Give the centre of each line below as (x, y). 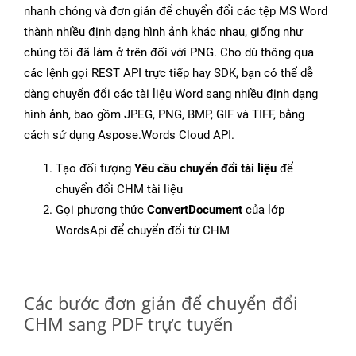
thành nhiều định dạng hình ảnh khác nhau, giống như (163, 32)
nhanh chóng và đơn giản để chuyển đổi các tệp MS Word (176, 12)
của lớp (263, 210)
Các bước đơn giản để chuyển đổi (161, 303)
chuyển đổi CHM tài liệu (119, 190)
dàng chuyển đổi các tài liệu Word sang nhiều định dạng (171, 94)
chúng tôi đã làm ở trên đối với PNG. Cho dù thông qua (169, 53)
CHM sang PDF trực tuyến (129, 324)
